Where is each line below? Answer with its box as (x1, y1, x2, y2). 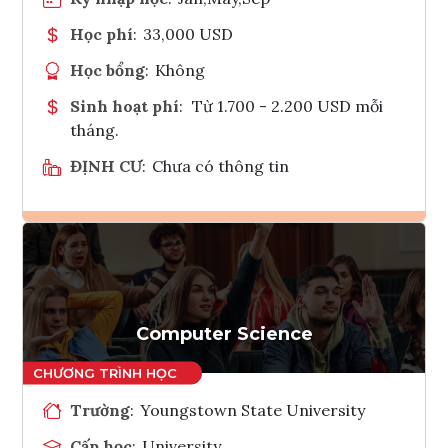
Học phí (70, 23, 133, 44)
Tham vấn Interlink (242, 293, 311, 313)
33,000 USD (143, 23, 234, 44)
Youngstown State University (140, 399, 366, 420)
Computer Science (135, 322, 313, 345)
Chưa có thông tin (152, 155, 290, 176)
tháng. (70, 119, 119, 140)
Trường (70, 399, 130, 420)
